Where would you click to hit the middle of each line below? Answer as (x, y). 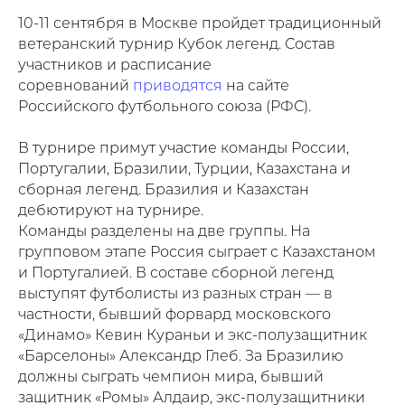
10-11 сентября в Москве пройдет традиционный (200, 25)
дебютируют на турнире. (111, 212)
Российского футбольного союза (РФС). (165, 108)
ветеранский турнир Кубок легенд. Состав (177, 46)
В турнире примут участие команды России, (184, 150)
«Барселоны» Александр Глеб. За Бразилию (181, 358)
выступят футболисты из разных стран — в (175, 295)
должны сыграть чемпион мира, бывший (171, 378)
